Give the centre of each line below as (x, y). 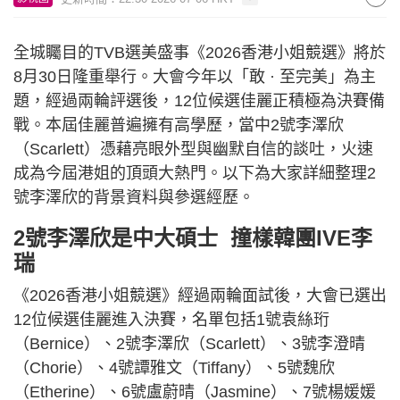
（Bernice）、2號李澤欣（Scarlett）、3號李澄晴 (189, 344)
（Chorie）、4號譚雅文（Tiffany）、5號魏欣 (174, 368)
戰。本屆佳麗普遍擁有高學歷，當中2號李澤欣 (179, 125)
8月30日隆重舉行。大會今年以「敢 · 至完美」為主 (195, 77)
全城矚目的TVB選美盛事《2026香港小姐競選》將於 (200, 53)
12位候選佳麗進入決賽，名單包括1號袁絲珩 (171, 320)
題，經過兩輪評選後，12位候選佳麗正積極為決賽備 (199, 101)
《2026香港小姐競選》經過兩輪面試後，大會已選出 (200, 296)
